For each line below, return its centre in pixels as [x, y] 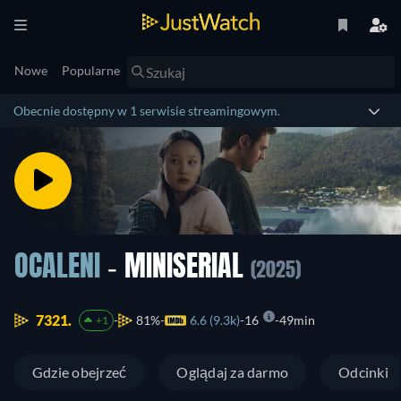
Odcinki [363, 372]
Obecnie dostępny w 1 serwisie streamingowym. [147, 111]
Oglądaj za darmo [233, 372]
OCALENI [57, 269]
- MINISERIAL [175, 269]
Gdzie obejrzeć [80, 372]
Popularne [91, 70]
